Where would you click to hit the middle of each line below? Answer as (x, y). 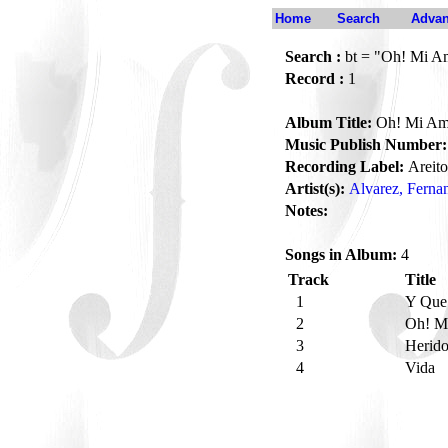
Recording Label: (344, 166)
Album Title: (328, 122)
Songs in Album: (341, 254)
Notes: (306, 210)
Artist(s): (315, 188)
